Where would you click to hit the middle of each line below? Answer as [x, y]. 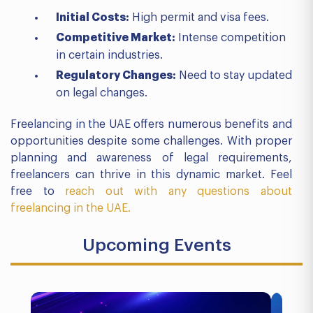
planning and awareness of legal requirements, [151, 158]
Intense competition [231, 38]
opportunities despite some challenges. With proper [151, 141]
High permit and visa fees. [199, 17]
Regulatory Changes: [116, 75]
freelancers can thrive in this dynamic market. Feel [151, 175]
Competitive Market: [116, 38]
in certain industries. [109, 55]
